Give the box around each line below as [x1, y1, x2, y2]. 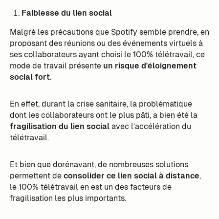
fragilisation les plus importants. [9, 193, 126, 203]
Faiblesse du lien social [21, 8, 114, 18]
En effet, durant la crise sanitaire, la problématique [9, 98, 192, 109]
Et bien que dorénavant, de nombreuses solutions [9, 159, 188, 170]
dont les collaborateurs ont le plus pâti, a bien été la [9, 109, 197, 120]
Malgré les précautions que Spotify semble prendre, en [9, 26, 209, 37]
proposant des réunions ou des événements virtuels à [9, 38, 203, 48]
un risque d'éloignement [103, 60, 197, 71]
